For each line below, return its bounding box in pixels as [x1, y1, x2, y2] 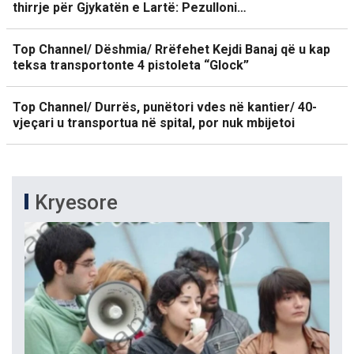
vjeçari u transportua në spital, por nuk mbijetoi [13, 115, 295, 130]
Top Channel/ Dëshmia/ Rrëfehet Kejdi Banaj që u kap [13, 42, 330, 57]
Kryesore [35, 190, 118, 214]
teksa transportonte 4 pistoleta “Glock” [13, 58, 249, 73]
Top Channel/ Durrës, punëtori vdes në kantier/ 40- [13, 100, 317, 115]
